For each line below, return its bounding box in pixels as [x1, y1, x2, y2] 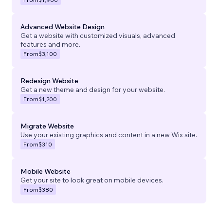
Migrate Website [20, 121, 74, 130]
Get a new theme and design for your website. [20, 85, 165, 94]
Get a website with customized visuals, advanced [20, 31, 175, 40]
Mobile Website [20, 166, 71, 176]
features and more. [20, 39, 80, 49]
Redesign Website [20, 76, 78, 85]
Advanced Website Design [20, 22, 105, 31]
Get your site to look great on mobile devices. [20, 175, 163, 184]
